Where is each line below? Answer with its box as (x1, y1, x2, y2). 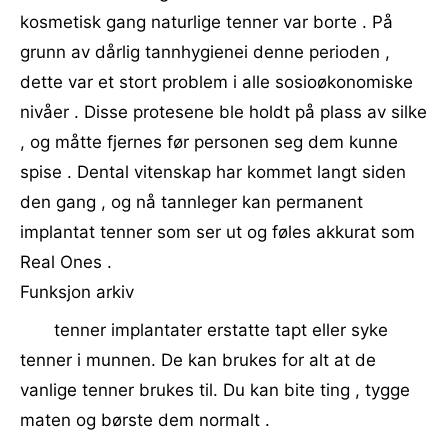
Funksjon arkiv (20, 282, 134, 302)
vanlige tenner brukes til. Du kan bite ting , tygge (20, 380, 410, 400)
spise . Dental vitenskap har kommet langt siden (20, 162, 406, 182)
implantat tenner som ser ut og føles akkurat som (20, 222, 415, 242)
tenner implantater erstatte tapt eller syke (54, 320, 388, 340)
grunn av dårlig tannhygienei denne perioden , (20, 42, 390, 62)
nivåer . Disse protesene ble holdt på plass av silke (20, 102, 427, 122)
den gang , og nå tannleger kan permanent (20, 192, 363, 212)
